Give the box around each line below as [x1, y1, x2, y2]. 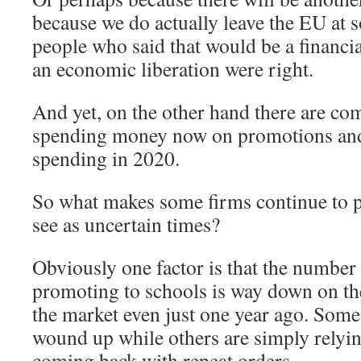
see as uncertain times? [32, 210, 220, 238]
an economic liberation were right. [32, 55, 313, 82]
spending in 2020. [32, 144, 180, 172]
